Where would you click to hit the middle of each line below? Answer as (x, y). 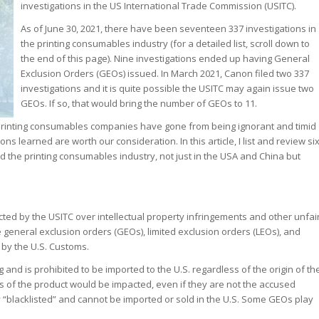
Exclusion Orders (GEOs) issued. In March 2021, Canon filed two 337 (165, 74)
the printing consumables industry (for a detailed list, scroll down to (165, 44)
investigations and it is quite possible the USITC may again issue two (167, 89)
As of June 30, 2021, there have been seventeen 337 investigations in (168, 29)
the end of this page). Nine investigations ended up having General (165, 59)
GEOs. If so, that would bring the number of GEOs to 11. (139, 104)
